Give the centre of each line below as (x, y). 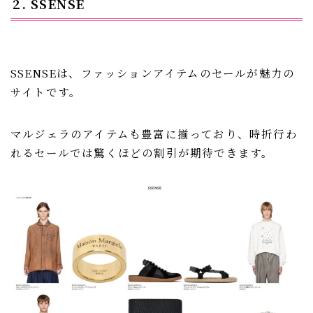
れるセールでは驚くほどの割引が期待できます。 (142, 152)
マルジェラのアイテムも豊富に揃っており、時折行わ (154, 133)
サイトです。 (46, 91)
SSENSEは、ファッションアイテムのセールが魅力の (153, 72)
